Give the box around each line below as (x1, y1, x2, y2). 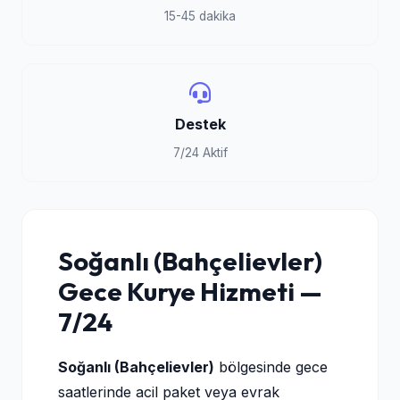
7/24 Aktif (172, 146, 228, 160)
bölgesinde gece (214, 358, 328, 376)
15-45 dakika (164, 9, 236, 23)
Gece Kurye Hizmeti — (58, 275, 322, 307)
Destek (174, 115, 226, 133)
